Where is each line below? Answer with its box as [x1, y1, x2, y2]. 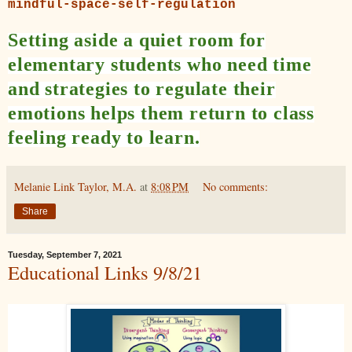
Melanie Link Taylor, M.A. [14, 178, 137, 194]
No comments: [203, 178, 269, 194]
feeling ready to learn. [8, 126, 200, 148]
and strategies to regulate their [8, 78, 276, 99]
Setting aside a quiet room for [8, 29, 266, 50]
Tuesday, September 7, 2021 [8, 249, 122, 259]
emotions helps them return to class [8, 102, 314, 123]
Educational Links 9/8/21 [8, 258, 202, 285]
